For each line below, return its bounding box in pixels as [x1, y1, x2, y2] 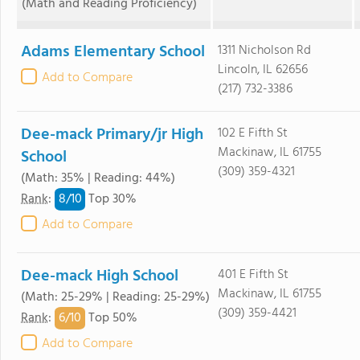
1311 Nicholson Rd [217, 40, 311, 61]
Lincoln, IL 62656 [217, 59, 308, 80]
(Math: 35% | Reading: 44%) [21, 168, 175, 189]
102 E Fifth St [217, 123, 288, 144]
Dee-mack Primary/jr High [21, 122, 203, 148]
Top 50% [85, 308, 137, 329]
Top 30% [85, 189, 137, 211]
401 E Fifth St [217, 264, 288, 285]
